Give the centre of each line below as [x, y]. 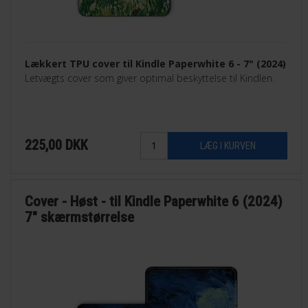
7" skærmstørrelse [80, 218]
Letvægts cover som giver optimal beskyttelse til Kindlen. [150, 78]
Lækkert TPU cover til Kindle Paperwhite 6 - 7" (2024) [156, 63]
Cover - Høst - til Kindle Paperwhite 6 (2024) [154, 202]
